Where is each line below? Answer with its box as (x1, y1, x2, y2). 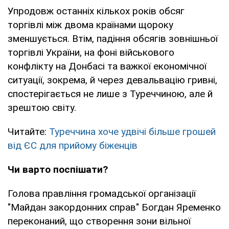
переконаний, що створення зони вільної (8, 215, 191, 227)
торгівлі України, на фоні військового (8, 46, 174, 58)
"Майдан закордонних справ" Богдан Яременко (8, 201, 221, 213)
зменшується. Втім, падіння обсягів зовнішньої (8, 32, 218, 44)
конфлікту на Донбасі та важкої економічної (8, 60, 207, 72)
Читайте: (8, 125, 49, 138)
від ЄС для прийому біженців (8, 139, 138, 151)
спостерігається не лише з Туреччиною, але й (8, 87, 213, 100)
